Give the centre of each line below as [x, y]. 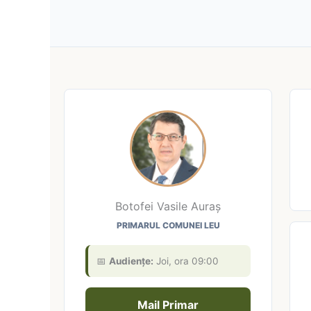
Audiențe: [131, 261]
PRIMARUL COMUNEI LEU [168, 225]
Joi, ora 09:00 [186, 261]
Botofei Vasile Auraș [168, 206]
